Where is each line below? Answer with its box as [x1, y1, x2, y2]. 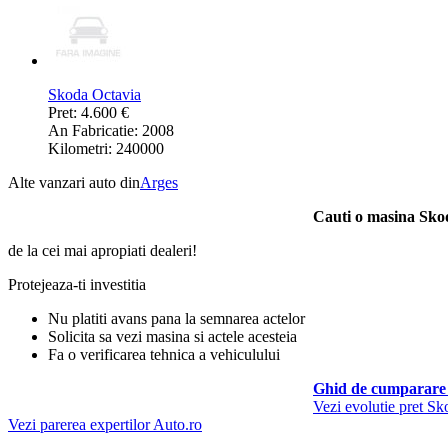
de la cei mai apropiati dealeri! [8, 242, 197, 260]
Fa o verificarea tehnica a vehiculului [48, 346, 280, 364]
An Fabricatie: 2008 [48, 122, 174, 140]
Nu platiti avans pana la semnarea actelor [48, 310, 305, 328]
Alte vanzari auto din [8, 174, 140, 192]
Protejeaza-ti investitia [8, 276, 146, 294]
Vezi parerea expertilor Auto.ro [8, 416, 202, 434]
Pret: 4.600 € [48, 104, 129, 122]
